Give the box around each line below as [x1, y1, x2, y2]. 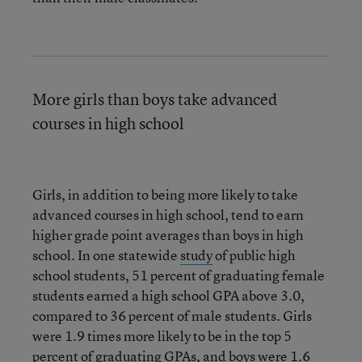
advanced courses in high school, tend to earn [32, 204, 304, 224]
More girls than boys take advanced [32, 87, 277, 110]
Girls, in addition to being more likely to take [32, 184, 298, 204]
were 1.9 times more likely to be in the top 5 [32, 326, 292, 345]
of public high [213, 245, 296, 264]
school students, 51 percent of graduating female [32, 265, 325, 284]
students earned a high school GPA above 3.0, [32, 285, 305, 305]
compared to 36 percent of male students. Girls [32, 305, 312, 325]
